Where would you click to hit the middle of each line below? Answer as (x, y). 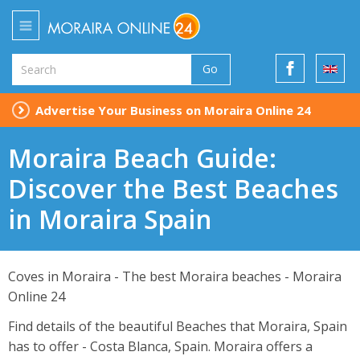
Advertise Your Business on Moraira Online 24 (173, 110)
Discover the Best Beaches (173, 188)
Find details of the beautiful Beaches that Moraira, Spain (178, 327)
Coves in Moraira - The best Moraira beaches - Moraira (175, 276)
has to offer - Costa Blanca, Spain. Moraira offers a (160, 347)
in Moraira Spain (110, 219)
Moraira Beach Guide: (142, 157)
